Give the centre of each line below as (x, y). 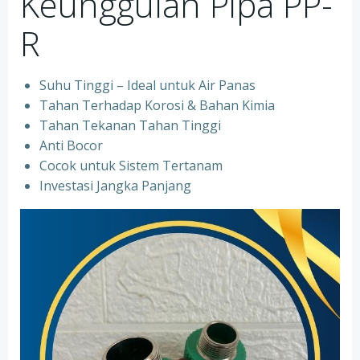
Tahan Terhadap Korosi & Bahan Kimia (157, 105)
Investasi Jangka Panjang (115, 186)
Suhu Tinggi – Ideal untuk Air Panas (147, 85)
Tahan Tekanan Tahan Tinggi (130, 125)
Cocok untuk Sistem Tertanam (131, 166)
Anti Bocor (71, 145)
